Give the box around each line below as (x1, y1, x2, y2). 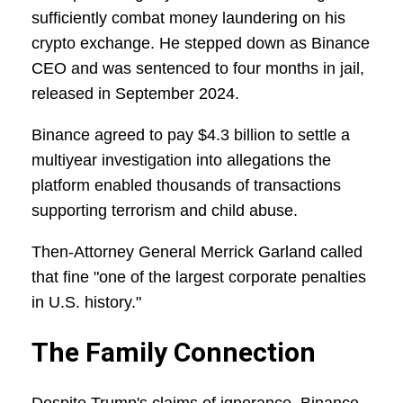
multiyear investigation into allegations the (31, 151, 331, 170)
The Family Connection (31, 336, 316, 369)
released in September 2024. (31, 85, 239, 103)
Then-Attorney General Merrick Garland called (31, 243, 363, 262)
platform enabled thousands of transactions (31, 176, 341, 195)
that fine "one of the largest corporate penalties (31, 268, 366, 287)
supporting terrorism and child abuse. (31, 201, 298, 220)
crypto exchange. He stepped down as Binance (31, 34, 370, 53)
